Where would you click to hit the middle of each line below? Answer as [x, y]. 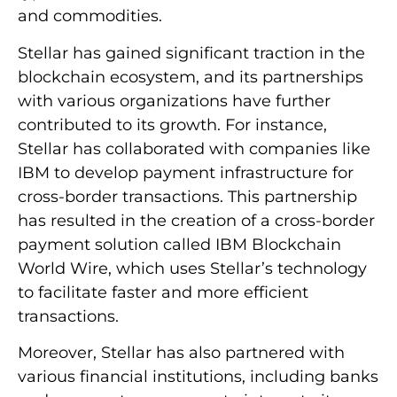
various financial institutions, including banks [198, 377]
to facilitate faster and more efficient [163, 292]
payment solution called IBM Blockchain [179, 244]
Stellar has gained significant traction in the [191, 53]
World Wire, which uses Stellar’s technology [192, 268]
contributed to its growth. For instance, [172, 125]
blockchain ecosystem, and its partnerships [191, 77]
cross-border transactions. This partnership [187, 196]
